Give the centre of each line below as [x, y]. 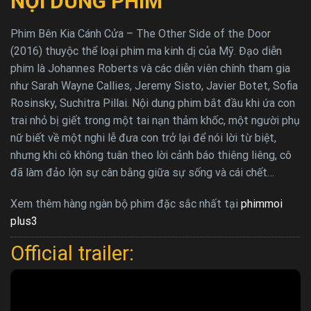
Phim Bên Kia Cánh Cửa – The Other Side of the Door [141, 33]
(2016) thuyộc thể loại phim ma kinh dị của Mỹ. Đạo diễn [146, 51]
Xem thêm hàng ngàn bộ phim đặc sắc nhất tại [126, 203]
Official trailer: [72, 253]
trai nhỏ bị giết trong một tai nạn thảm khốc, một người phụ [155, 120]
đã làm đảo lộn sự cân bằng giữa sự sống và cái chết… [142, 172]
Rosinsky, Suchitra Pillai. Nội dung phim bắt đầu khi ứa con [153, 103]
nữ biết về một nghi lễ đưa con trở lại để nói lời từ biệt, [143, 137]
